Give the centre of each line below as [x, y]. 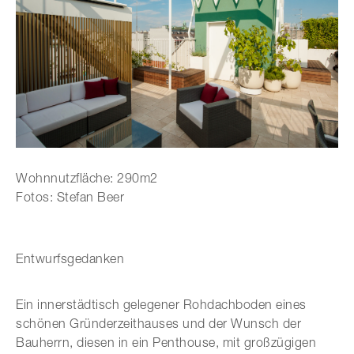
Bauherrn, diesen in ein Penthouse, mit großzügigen [166, 342]
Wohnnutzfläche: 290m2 [87, 177]
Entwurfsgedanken [70, 258]
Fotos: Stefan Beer [70, 196]
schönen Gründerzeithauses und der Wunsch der [158, 323]
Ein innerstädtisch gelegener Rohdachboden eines [161, 304]
